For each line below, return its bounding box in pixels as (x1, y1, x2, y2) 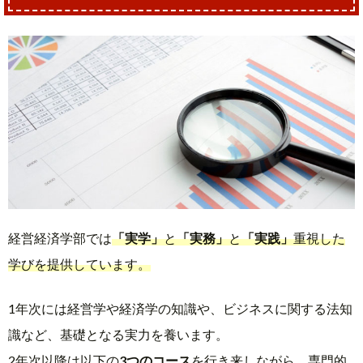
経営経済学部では (8, 230, 112, 246)
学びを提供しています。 (8, 256, 151, 272)
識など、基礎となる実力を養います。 (8, 326, 228, 342)
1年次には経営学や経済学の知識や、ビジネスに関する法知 (8, 300, 352, 316)
